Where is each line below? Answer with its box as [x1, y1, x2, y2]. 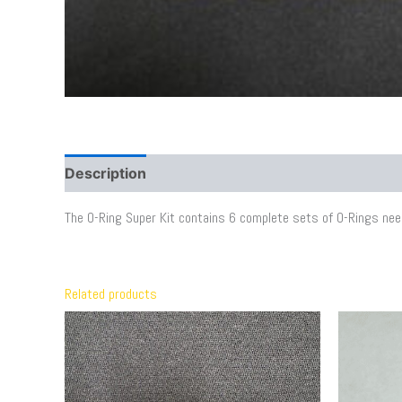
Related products [65, 284, 157, 303]
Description [65, 164, 146, 182]
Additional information [165, 164, 321, 182]
